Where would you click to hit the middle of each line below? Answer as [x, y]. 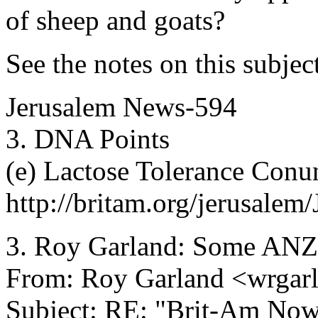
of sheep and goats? [115, 20]
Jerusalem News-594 [121, 107]
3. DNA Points [88, 139]
